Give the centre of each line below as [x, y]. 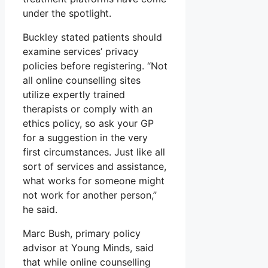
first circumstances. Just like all [94, 152]
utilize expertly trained [74, 94]
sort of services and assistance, [95, 166]
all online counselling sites [82, 80]
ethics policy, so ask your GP [88, 123]
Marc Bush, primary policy [82, 233]
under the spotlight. [67, 13]
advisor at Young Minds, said [88, 247]
